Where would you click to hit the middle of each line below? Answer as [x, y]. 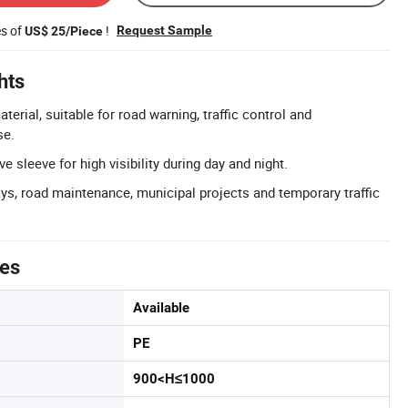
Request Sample [164, 30]
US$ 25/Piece [64, 31]
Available [161, 308]
